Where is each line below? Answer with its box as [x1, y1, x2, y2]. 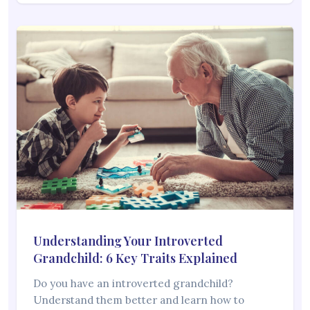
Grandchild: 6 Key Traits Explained [33, 250, 237, 267]
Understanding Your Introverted [33, 232, 223, 250]
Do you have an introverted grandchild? [33, 277, 233, 291]
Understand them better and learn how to [33, 293, 244, 307]
